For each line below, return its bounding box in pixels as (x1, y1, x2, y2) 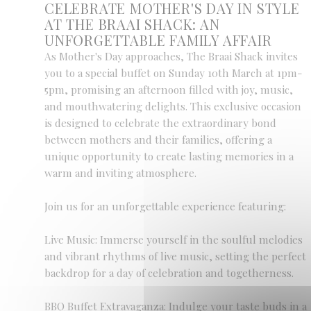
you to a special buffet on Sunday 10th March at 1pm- (44, 66, 303, 80)
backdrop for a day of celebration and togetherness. (44, 266, 294, 280)
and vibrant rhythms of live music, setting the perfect (44, 249, 306, 263)
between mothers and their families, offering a (44, 133, 272, 146)
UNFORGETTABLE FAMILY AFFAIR (44, 31, 272, 49)
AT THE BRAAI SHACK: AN (44, 15, 220, 33)
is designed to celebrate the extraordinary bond (44, 116, 276, 130)
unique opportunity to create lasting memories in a (44, 149, 294, 163)
